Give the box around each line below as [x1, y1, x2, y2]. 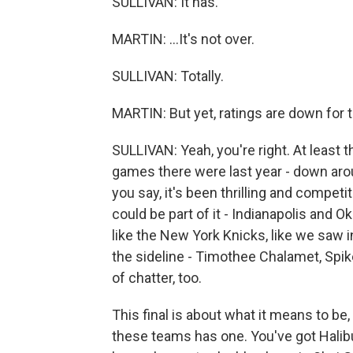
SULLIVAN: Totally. [112, 68, 224, 84]
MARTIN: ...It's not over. [112, 31, 255, 47]
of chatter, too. [112, 269, 202, 286]
